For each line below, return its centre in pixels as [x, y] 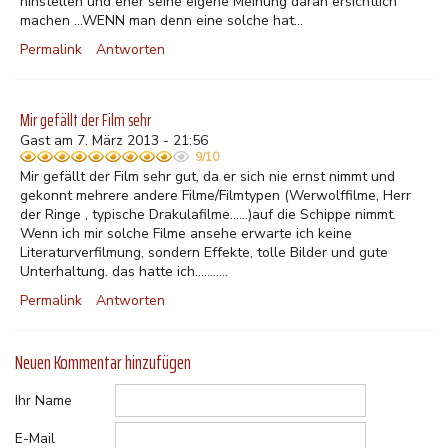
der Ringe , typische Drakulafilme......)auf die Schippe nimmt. [208, 214]
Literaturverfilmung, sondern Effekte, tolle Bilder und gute [204, 252]
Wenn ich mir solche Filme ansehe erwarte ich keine [186, 233]
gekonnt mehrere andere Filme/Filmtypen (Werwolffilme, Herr [215, 195]
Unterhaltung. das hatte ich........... [124, 271]
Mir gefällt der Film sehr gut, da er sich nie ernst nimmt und [207, 176]
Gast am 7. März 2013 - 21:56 [114, 140]
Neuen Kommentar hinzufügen [103, 362]
